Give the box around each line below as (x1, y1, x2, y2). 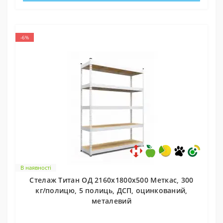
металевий (92, 196, 131, 206)
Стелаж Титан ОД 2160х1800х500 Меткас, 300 (29, 175, 194, 185)
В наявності (20, 163, 51, 171)
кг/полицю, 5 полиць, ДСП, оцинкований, (35, 185, 188, 195)
